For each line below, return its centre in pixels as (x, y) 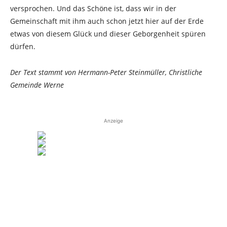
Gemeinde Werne (38, 85)
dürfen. (23, 46)
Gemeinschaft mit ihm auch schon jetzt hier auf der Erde (107, 21)
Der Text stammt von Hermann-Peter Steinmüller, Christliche (106, 72)
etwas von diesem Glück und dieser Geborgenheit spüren (108, 34)
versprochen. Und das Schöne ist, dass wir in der (93, 8)
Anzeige (113, 121)
